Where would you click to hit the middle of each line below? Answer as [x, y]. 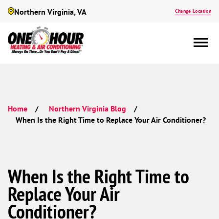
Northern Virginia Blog [87, 109]
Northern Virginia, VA [50, 12]
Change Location [193, 11]
